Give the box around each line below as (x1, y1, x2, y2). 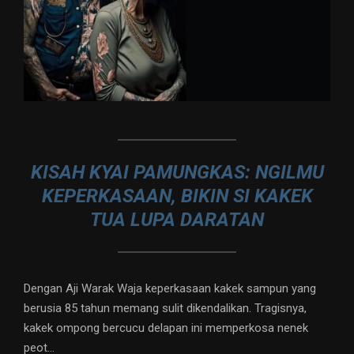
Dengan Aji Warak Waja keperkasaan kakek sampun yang (24, 281, 316, 296)
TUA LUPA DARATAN (90, 209, 264, 232)
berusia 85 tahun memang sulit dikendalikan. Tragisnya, (24, 301, 307, 316)
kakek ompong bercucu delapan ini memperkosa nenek (24, 321, 308, 336)
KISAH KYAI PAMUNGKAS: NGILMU (30, 161, 324, 184)
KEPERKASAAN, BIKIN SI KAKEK (41, 185, 313, 208)
